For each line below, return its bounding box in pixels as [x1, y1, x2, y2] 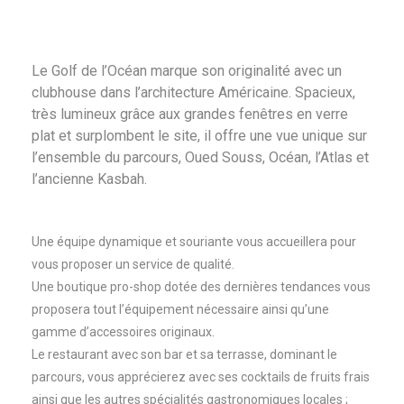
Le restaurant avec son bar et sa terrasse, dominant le [32, 347, 337, 363]
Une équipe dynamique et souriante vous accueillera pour [32, 234, 356, 250]
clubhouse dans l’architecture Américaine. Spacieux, [32, 84, 355, 102]
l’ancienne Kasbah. [32, 170, 147, 188]
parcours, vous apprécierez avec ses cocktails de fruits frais [32, 370, 370, 385]
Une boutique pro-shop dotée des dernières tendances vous [32, 280, 371, 295]
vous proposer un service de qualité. [32, 257, 234, 272]
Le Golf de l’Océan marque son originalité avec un [32, 62, 342, 80]
